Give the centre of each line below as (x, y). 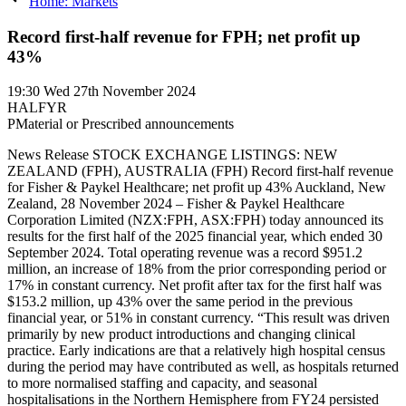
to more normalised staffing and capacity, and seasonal (162, 383)
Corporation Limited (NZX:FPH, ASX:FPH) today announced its (195, 220)
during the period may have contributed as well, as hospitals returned (203, 367)
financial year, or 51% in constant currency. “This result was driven (198, 318)
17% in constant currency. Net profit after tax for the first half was (194, 285)
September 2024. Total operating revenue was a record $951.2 (185, 253)
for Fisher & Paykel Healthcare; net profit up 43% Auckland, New (197, 188)
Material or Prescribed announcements (125, 124)
